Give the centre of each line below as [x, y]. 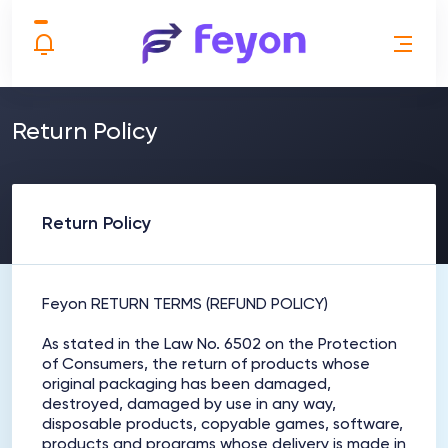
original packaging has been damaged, [186, 385]
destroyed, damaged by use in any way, [189, 405]
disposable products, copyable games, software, [222, 425]
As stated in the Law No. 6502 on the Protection [219, 345]
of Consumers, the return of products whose [206, 365]
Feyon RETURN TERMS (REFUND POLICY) [185, 305]
